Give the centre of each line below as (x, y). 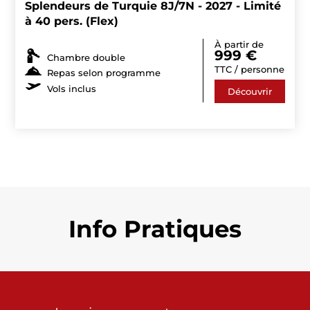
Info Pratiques (155, 229)
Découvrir (249, 91)
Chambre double (86, 57)
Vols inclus (72, 88)
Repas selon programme (104, 73)
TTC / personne (249, 69)
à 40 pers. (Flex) (72, 21)
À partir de (239, 44)
